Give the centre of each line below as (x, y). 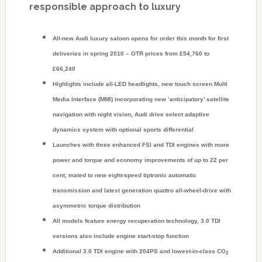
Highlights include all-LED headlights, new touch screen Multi (140, 84)
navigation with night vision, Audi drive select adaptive (131, 115)
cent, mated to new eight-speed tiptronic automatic (124, 175)
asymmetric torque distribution (96, 206)
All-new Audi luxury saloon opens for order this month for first (140, 39)
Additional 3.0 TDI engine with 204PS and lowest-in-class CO (139, 251)
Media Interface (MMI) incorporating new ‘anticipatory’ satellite (141, 99)
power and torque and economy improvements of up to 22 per (140, 160)
